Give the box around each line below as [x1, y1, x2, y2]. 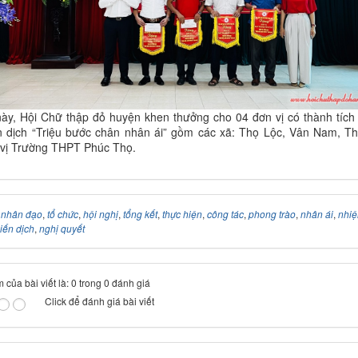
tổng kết [122, 207, 157, 221]
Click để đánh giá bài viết [44, 294, 154, 308]
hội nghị [82, 207, 118, 221]
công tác [206, 207, 244, 221]
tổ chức [46, 207, 78, 221]
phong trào [248, 207, 296, 221]
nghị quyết [38, 221, 85, 236]
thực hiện [161, 207, 202, 221]
